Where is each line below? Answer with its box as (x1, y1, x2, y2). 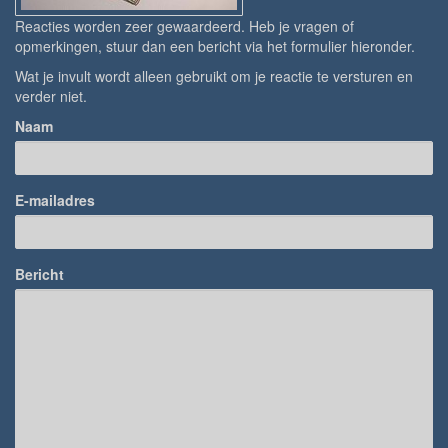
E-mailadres (15, 190, 95, 210)
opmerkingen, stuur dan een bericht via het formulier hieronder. (15, 36, 415, 56)
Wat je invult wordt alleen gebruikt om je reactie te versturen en (15, 66, 413, 86)
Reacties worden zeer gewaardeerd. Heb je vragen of (15, 16, 354, 36)
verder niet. (15, 86, 87, 106)
